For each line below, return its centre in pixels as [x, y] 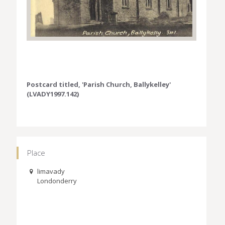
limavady [51, 172]
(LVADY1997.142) [53, 94]
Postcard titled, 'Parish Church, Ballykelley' [99, 85]
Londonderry [57, 181]
